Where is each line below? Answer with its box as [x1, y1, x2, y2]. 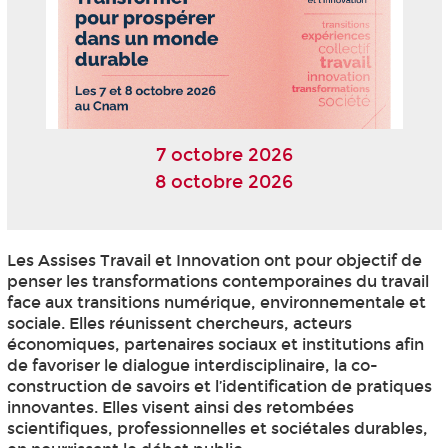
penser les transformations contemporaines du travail [6, 271, 429, 291]
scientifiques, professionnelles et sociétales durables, [6, 418, 428, 438]
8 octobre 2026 [155, 171, 293, 194]
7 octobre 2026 [155, 144, 293, 167]
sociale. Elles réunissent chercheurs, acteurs [6, 313, 352, 333]
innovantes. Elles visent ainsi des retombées [6, 397, 354, 417]
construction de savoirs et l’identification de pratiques [6, 376, 432, 396]
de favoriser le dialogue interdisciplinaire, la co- [6, 355, 378, 375]
